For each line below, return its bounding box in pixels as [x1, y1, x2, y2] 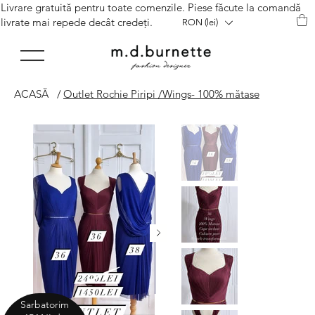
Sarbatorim [20, 298, 70, 311]
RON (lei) [182, 17, 219, 28]
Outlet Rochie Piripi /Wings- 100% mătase [63, 86, 259, 101]
